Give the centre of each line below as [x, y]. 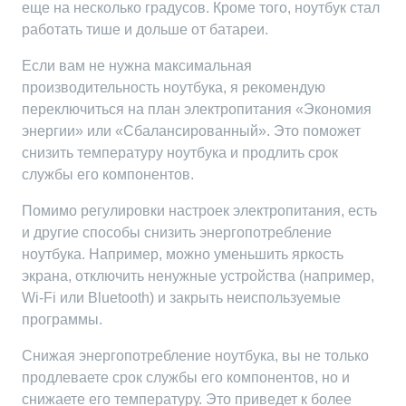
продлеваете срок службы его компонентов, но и [186, 377]
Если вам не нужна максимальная [137, 66]
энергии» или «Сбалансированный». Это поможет [191, 131]
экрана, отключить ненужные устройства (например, [198, 276]
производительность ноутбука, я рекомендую [174, 87]
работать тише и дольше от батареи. [145, 29]
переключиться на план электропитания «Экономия [197, 109]
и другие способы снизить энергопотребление [177, 232]
